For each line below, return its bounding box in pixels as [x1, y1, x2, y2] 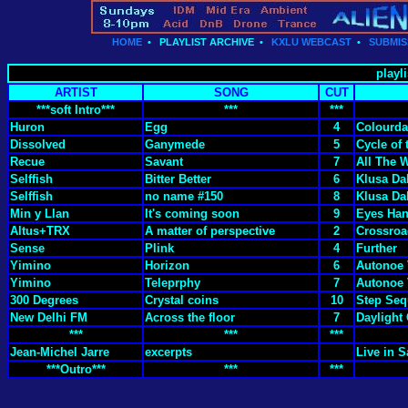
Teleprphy [145, 276, 200, 290]
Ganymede [145, 138, 205, 151]
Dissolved [10, 138, 66, 151]
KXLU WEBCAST [271, 36, 352, 47]
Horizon [145, 259, 189, 272]
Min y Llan [10, 207, 69, 220]
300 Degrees [10, 293, 78, 307]
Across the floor [145, 311, 235, 324]
